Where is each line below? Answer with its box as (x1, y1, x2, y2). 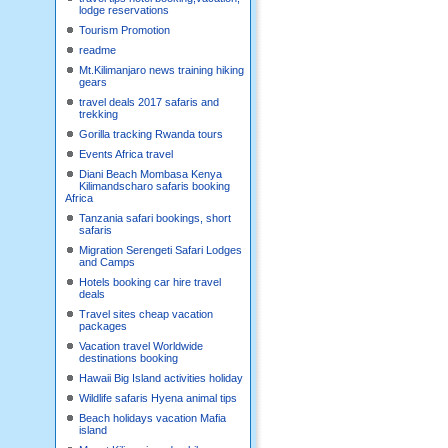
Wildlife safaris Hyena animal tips (79, 392, 237, 404)
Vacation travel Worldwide (79, 340, 203, 352)
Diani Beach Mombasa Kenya (79, 168, 222, 180)
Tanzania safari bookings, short (79, 212, 231, 224)
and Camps (79, 256, 135, 268)
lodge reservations (79, 4, 169, 16)
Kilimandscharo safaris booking (79, 180, 230, 192)
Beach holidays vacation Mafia (79, 412, 226, 424)
